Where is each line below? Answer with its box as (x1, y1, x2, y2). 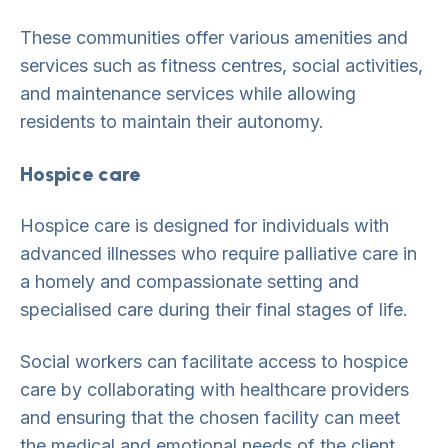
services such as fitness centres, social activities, (20, 55, 423, 76)
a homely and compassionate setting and (20, 271, 359, 292)
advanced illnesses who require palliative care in (20, 243, 417, 264)
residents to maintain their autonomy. (20, 111, 324, 132)
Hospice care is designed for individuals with (20, 215, 389, 236)
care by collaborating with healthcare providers (20, 379, 409, 400)
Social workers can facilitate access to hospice (20, 351, 408, 372)
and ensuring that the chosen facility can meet (20, 407, 400, 428)
